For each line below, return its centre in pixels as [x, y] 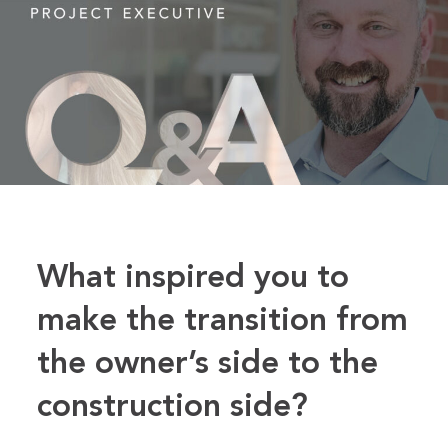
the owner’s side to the [208, 365]
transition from [292, 322]
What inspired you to [193, 279]
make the [106, 322]
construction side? [173, 408]
